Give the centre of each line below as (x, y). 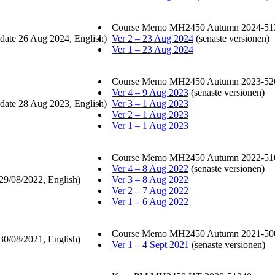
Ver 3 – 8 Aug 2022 (150, 180)
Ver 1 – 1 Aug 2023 (150, 126)
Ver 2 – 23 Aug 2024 (153, 39)
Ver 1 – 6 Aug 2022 (150, 202)
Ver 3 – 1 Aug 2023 (150, 104)
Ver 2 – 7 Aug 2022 (150, 191)
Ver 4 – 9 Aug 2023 (150, 93)
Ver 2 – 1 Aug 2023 (150, 115)
